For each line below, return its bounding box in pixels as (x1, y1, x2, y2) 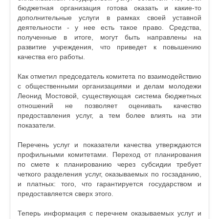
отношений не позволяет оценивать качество (18, 102, 201, 109)
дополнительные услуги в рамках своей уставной (18, 14, 201, 22)
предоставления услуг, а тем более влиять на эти (18, 111, 201, 119)
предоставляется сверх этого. (18, 190, 113, 197)
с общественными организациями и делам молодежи (18, 82, 201, 90)
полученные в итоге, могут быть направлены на (18, 33, 201, 41)
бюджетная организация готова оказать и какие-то (18, 4, 201, 12)
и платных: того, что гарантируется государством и (18, 180, 201, 188)
